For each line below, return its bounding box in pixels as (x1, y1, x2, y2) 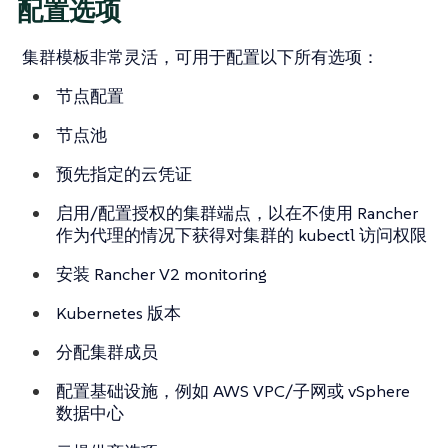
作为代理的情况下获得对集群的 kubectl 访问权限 (56, 224, 427, 247)
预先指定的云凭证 (56, 163, 192, 186)
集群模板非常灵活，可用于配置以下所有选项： (22, 46, 379, 69)
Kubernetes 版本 (56, 302, 181, 325)
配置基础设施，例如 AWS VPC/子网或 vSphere (56, 380, 410, 403)
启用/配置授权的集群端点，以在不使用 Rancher (56, 202, 418, 225)
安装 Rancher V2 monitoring (56, 263, 267, 286)
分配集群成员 (56, 341, 158, 364)
